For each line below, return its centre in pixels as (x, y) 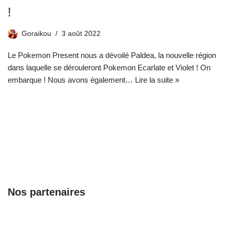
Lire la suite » (157, 80)
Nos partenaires (46, 192)
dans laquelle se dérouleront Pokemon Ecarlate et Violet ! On (109, 68)
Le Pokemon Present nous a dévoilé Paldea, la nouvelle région (112, 55)
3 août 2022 (81, 34)
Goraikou (36, 34)
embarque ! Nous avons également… (71, 80)
